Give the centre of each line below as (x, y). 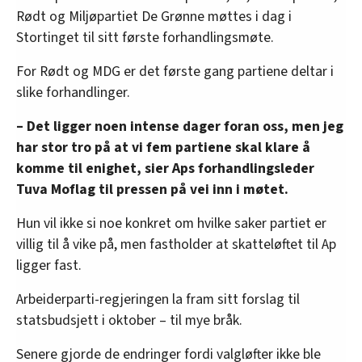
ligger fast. (49, 266)
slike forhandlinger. (73, 93)
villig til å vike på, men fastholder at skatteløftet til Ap (176, 245)
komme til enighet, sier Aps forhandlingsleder (165, 169)
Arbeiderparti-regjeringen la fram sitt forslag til (158, 300)
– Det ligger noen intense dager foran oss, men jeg (180, 127)
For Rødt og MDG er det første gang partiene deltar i (175, 72)
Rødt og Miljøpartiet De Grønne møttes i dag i (154, 17)
